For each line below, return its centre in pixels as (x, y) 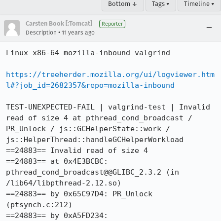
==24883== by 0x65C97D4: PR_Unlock (79, 194)
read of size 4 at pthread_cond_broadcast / (99, 118)
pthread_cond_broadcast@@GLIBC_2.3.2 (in (92, 172)
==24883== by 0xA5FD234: (57, 216)
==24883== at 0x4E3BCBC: (57, 161)
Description (41, 33)
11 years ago (78, 33)
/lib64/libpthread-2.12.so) (64, 183)
